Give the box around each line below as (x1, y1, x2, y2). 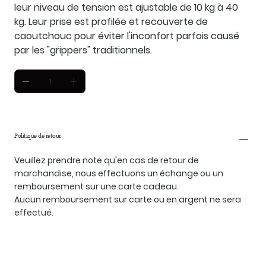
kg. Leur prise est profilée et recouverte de (14, 15, 208, 29)
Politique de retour (14, 131, 61, 141)
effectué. (14, 207, 53, 219)
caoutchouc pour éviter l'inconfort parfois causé (14, 29, 239, 43)
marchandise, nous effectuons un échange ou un (14, 167, 223, 180)
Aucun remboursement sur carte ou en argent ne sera (14, 194, 241, 206)
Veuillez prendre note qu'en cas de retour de (14, 154, 199, 167)
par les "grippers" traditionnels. (14, 43, 152, 58)
